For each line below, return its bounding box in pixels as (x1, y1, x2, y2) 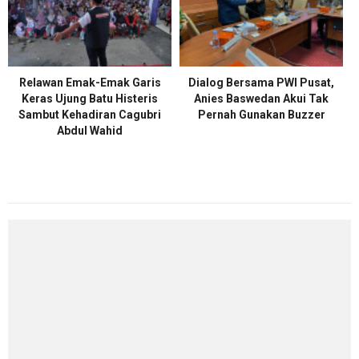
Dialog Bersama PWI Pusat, (188, 76, 334, 89)
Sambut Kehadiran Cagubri (18, 108, 161, 121)
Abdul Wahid (57, 124, 123, 137)
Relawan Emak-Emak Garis (18, 76, 161, 89)
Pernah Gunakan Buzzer (197, 108, 325, 121)
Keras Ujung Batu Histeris (22, 92, 158, 105)
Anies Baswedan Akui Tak (194, 92, 329, 105)
